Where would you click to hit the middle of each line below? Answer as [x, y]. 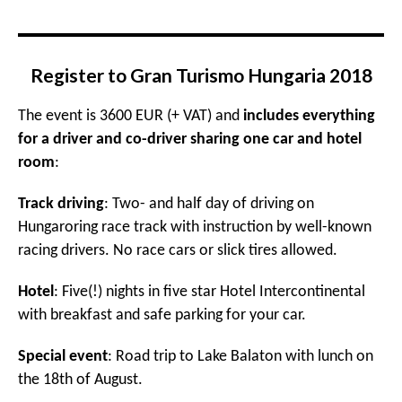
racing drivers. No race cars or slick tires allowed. [178, 251]
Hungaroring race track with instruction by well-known [195, 227]
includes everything [309, 116]
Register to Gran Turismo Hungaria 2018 [201, 75]
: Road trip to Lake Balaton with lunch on [240, 357]
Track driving [61, 204]
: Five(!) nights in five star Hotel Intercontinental [210, 292]
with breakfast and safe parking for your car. [162, 315]
